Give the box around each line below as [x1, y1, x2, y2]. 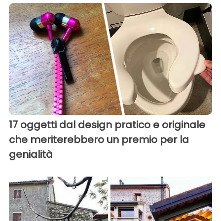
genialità [9, 147, 53, 161]
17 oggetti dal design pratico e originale [9, 117, 205, 132]
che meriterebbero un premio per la [9, 132, 189, 147]
